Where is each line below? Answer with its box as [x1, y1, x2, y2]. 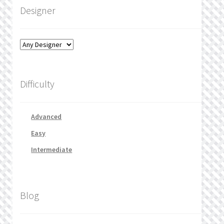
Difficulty [19, 77, 54, 90]
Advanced [31, 112, 62, 121]
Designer [19, 4, 55, 17]
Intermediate [31, 145, 72, 154]
